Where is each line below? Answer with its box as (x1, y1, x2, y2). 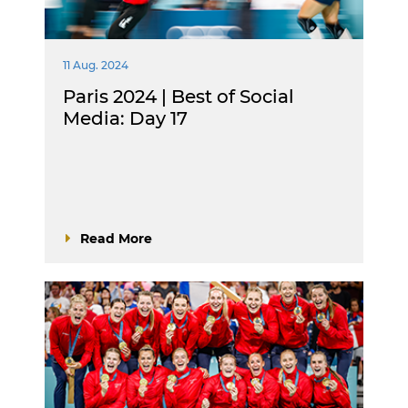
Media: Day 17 (63, 107, 188, 129)
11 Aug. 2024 (63, 58, 128, 72)
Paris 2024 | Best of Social (63, 86, 294, 107)
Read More (80, 230, 152, 247)
